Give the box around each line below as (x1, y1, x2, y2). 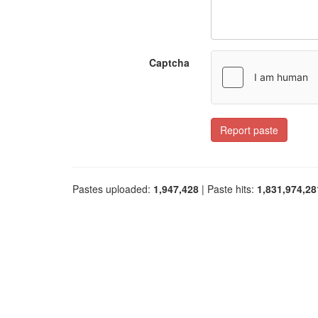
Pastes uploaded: (72, 182, 153, 196)
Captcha (149, 55, 190, 70)
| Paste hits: (199, 182, 257, 196)
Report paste (220, 123, 278, 137)
